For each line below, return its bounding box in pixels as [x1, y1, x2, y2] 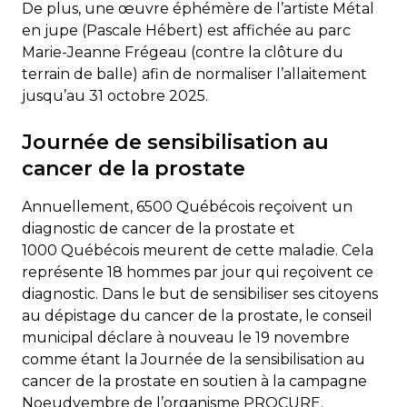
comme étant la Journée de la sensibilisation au [22, 350, 365, 368]
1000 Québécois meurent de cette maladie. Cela [22, 241, 373, 259]
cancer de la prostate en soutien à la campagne [22, 372, 367, 390]
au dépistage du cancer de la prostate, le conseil [22, 306, 372, 324]
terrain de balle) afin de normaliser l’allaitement [22, 65, 367, 83]
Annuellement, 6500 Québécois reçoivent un [22, 197, 352, 215]
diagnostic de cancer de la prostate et [22, 219, 295, 237]
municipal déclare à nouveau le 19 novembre [22, 328, 350, 346]
